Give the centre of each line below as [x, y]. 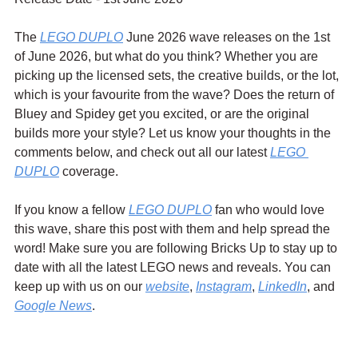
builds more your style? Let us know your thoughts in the [174, 133]
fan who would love [270, 209]
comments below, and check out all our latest [142, 152]
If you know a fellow [72, 209]
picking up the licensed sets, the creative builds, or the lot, [178, 75]
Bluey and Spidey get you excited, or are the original [163, 113]
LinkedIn [282, 286]
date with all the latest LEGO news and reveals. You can [174, 267]
